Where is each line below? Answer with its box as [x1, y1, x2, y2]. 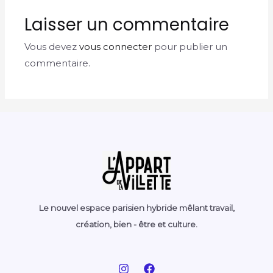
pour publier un [152, 40, 228, 52]
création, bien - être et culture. [76, 219, 197, 229]
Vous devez [24, 40, 80, 52]
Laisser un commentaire [24, 12, 230, 37]
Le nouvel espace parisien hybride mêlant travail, [38, 203, 235, 213]
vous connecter [79, 40, 152, 52]
